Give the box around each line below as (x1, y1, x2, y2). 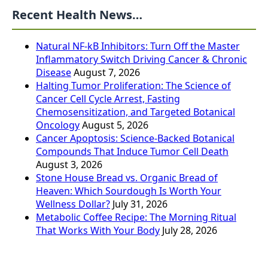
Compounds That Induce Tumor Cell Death (36, 145, 229, 159)
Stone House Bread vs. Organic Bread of (36, 171, 218, 185)
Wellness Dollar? (36, 197, 110, 211)
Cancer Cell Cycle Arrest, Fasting (36, 92, 180, 106)
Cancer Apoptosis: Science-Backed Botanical (36, 132, 234, 145)
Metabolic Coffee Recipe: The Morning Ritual (36, 211, 236, 224)
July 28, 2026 (162, 224, 217, 237)
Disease (36, 66, 71, 80)
